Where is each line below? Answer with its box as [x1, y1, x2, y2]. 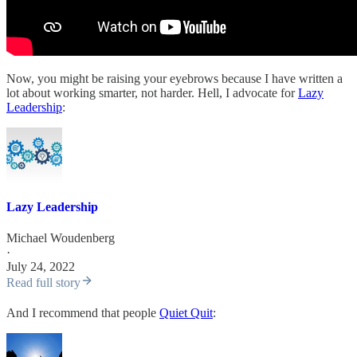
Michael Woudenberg [6, 231, 115, 245]
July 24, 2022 [6, 260, 75, 274]
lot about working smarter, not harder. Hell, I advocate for [6, 85, 298, 100]
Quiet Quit [159, 306, 213, 320]
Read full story [6, 276, 80, 290]
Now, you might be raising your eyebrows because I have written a [6, 71, 343, 85]
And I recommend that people [6, 306, 159, 320]
